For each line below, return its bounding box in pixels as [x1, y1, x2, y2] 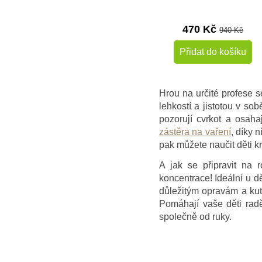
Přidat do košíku [180, 46, 247, 57]
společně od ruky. [158, 211, 232, 222]
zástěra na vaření [158, 126, 231, 137]
